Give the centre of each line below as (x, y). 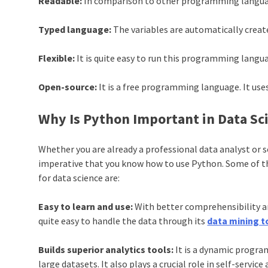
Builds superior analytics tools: (106, 249)
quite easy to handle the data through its (123, 220)
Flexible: (57, 58)
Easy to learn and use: (86, 206)
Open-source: (68, 86)
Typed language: (75, 29)
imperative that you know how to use (115, 163)
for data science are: (79, 177)
